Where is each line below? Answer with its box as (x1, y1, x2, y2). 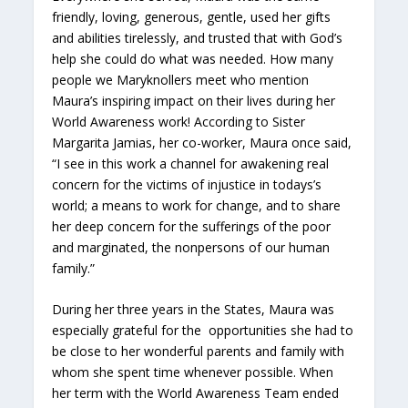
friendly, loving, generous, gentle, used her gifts (52, 7, 331, 25)
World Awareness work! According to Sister (52, 112, 306, 130)
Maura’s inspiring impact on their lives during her (52, 91, 336, 109)
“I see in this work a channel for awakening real (52, 154, 330, 172)
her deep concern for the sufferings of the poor (52, 217, 331, 235)
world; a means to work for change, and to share (52, 196, 342, 214)
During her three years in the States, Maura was (52, 300, 335, 318)
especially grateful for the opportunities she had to (52, 321, 354, 339)
